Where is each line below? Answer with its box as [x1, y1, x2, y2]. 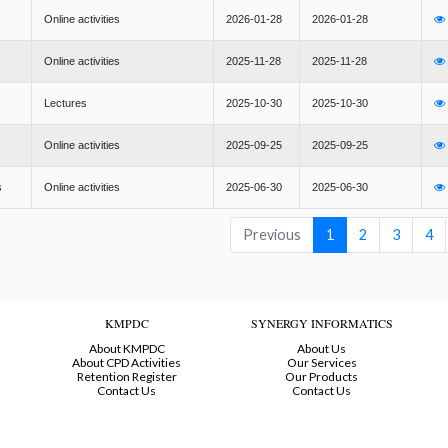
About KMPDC [88, 341, 165, 357]
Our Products [285, 369, 358, 385]
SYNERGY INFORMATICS [250, 315, 393, 332]
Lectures [44, 97, 87, 110]
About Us [297, 341, 346, 357]
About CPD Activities [72, 355, 181, 371]
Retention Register [76, 369, 177, 385]
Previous [242, 226, 301, 244]
